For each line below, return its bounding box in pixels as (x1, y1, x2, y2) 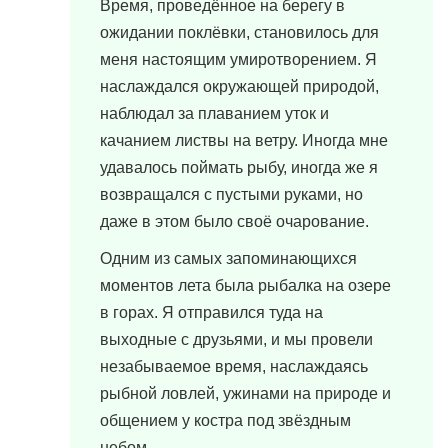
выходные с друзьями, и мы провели (100, 331, 373, 348)
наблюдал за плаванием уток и (100, 105, 329, 122)
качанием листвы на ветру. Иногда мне (100, 132, 388, 149)
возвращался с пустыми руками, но (100, 186, 363, 203)
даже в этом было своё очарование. (100, 213, 369, 230)
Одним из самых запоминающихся (100, 250, 357, 267)
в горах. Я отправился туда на (100, 304, 323, 321)
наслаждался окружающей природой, (100, 78, 379, 95)
